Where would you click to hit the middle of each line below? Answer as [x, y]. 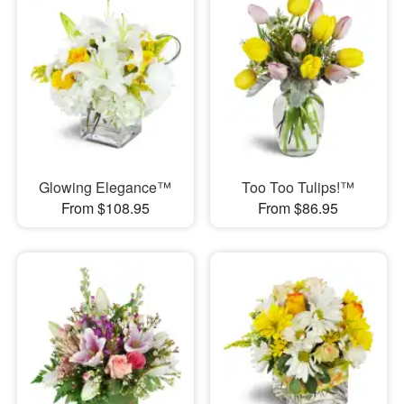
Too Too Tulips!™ [298, 188]
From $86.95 [298, 208]
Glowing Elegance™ [106, 188]
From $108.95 [105, 208]
